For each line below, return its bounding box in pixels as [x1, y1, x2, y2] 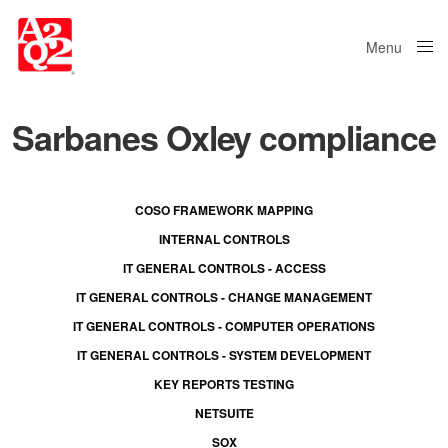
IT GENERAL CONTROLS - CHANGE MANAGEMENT [76, 288, 372, 306]
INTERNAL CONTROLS [158, 230, 290, 248]
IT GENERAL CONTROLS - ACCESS [122, 259, 326, 277]
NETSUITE [194, 404, 254, 422]
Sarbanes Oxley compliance [11, 113, 437, 161]
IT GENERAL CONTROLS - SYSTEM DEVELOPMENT [77, 346, 371, 364]
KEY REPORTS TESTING [154, 375, 294, 393]
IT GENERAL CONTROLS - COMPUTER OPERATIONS [73, 317, 375, 335]
